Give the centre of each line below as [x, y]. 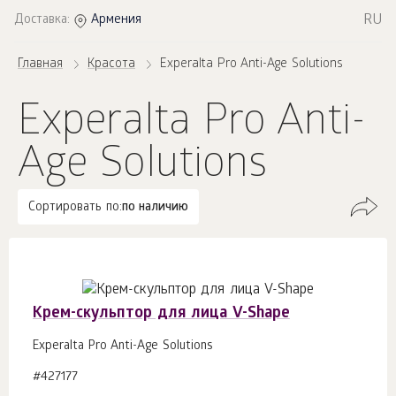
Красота [111, 65]
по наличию [155, 208]
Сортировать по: [75, 208]
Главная [40, 65]
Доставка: [42, 21]
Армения [116, 21]
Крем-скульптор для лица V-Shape [161, 314]
